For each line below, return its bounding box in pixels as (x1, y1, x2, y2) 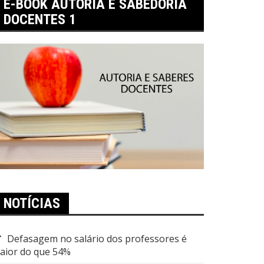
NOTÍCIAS (4, 194, 60, 212)
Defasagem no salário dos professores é (7, 232, 187, 245)
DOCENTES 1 (4, 11, 76, 28)
